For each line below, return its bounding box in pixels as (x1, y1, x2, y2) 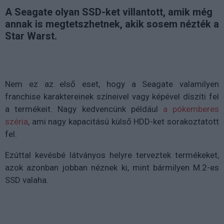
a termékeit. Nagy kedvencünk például (5, 103, 163, 114)
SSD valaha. (5, 174, 48, 185)
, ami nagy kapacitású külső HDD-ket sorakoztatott (28, 116, 219, 126)
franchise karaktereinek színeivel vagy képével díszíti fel (5, 91, 219, 101)
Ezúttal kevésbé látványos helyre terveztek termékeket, (5, 149, 219, 160)
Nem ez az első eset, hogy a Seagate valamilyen (5, 78, 219, 89)
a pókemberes (162, 103, 219, 114)
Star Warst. (5, 29, 57, 42)
